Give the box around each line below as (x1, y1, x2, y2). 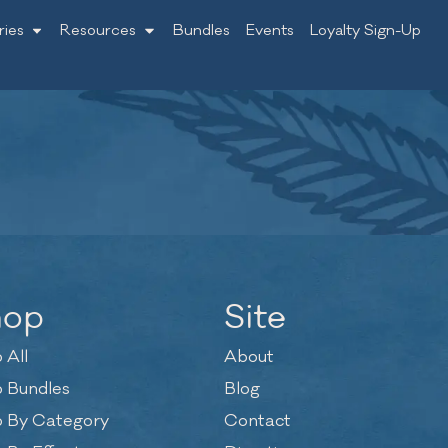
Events (245, 21, 294, 40)
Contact (224, 410, 291, 432)
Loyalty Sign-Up (309, 21, 421, 40)
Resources (60, 21, 137, 40)
